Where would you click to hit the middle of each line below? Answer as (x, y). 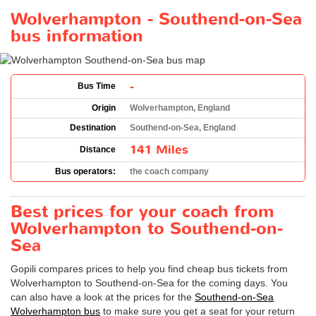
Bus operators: (85, 172)
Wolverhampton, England (180, 108)
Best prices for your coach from (142, 212)
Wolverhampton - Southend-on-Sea (156, 19)
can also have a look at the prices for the (103, 297)
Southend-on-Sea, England (183, 128)
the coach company (169, 172)
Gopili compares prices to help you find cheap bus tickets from (149, 269)
